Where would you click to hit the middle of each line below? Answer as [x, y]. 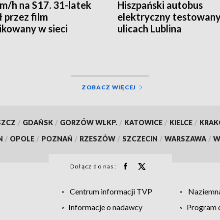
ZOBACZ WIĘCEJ [109, 87]
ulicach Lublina [150, 28]
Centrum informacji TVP [111, 191]
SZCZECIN [140, 138]
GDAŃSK [38, 122]
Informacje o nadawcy [105, 207]
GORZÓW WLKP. [88, 122]
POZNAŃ [57, 138]
